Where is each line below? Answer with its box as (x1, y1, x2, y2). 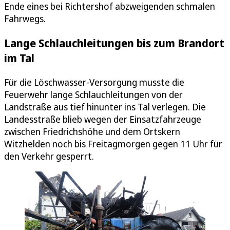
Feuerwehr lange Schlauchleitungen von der (4, 88, 183, 101)
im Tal (4, 50, 34, 66)
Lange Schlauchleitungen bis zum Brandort (4, 35, 224, 51)
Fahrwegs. (4, 12, 46, 25)
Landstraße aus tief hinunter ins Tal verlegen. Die (4, 101, 206, 113)
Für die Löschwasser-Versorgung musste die (4, 76, 184, 89)
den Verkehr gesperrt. (4, 150, 94, 163)
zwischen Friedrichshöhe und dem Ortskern (4, 125, 180, 138)
